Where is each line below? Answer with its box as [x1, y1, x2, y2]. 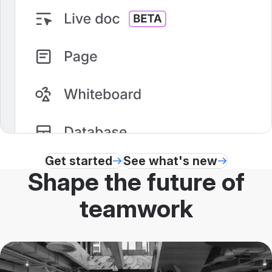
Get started [45, 154, 112, 168]
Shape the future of [27, 167, 245, 197]
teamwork [79, 194, 193, 223]
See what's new [123, 154, 217, 168]
